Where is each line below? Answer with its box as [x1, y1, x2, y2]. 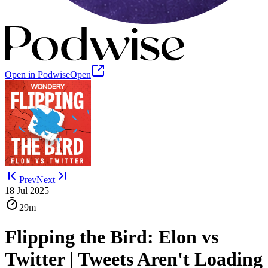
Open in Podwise [5, 69, 70, 80]
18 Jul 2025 [5, 185, 49, 196]
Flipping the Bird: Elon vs [5, 226, 218, 248]
